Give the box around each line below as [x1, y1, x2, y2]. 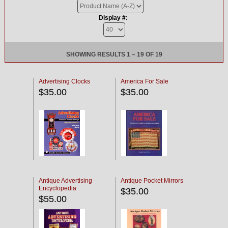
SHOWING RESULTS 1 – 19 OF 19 [66, 51, 162, 58]
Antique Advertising [39, 177, 92, 184]
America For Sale [121, 78, 168, 85]
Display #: [99, 14, 128, 21]
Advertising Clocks [39, 78, 90, 85]
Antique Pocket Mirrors [121, 177, 183, 184]
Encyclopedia [39, 185, 76, 192]
